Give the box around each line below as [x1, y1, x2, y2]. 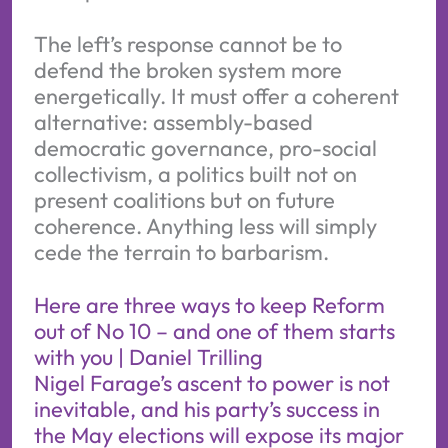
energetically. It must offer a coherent [33, 81, 399, 110]
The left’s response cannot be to [33, 29, 342, 58]
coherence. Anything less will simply [33, 211, 377, 240]
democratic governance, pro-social [33, 133, 377, 162]
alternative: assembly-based [33, 107, 313, 136]
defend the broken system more [33, 55, 342, 84]
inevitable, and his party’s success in [33, 395, 380, 424]
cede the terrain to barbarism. [33, 237, 329, 266]
